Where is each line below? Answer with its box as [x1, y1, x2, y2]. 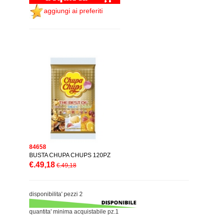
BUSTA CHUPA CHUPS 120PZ [29, 151, 110, 159]
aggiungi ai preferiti [44, 6, 103, 15]
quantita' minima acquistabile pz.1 [29, 208, 119, 216]
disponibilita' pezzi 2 [29, 190, 83, 198]
